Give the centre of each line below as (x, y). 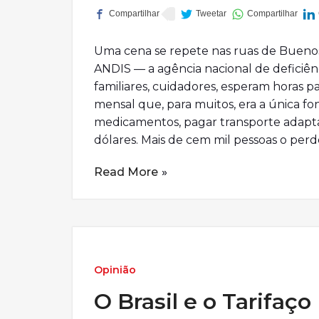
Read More (126, 172)
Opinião (115, 270)
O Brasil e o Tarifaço (203, 302)
